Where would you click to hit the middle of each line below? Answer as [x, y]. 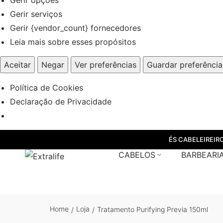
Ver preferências [106, 64]
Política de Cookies [47, 87]
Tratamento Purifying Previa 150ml [153, 209]
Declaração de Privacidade [61, 101]
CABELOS [137, 155]
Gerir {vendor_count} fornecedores [75, 28]
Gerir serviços [36, 14]
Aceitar [17, 64]
